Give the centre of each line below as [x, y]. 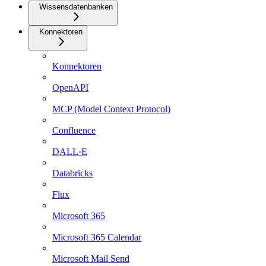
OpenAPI [70, 88]
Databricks [72, 173]
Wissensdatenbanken [76, 7]
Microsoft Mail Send [91, 259]
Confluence [74, 131]
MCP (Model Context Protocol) [111, 109]
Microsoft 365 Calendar [97, 237]
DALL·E [70, 152]
